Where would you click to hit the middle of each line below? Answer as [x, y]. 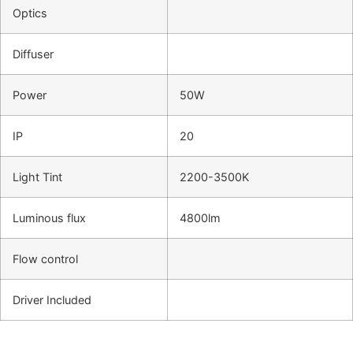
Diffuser [33, 54]
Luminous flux [49, 217]
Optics [30, 13]
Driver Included [52, 299]
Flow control [45, 258]
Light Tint [37, 176]
